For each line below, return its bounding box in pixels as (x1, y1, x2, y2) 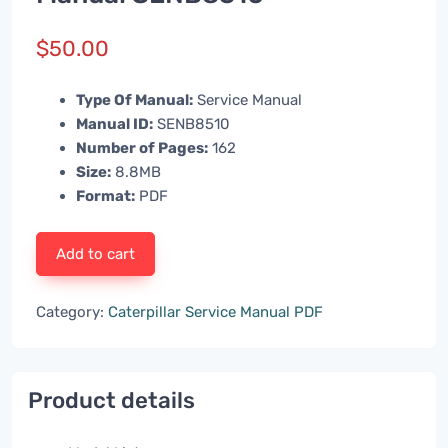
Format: (76, 186, 135, 205)
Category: (36, 302, 108, 321)
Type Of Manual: (76, 90, 193, 109)
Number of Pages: (76, 138, 208, 157)
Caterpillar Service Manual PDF (108, 302, 323, 321)
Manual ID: (76, 114, 153, 133)
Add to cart (56, 244, 136, 263)
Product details (28, 386, 195, 414)
